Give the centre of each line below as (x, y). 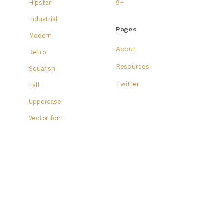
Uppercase (45, 101)
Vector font (46, 118)
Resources (132, 66)
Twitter (127, 84)
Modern (40, 36)
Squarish (42, 69)
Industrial (43, 19)
